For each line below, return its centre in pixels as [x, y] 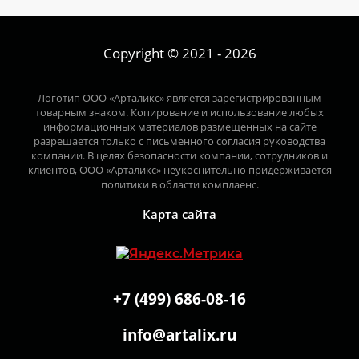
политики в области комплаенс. [179, 184]
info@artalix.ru [179, 335]
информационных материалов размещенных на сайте [179, 127]
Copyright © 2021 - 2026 [179, 53]
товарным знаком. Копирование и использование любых [179, 112]
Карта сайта [179, 214]
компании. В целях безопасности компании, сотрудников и [179, 155]
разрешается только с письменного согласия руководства [179, 141]
